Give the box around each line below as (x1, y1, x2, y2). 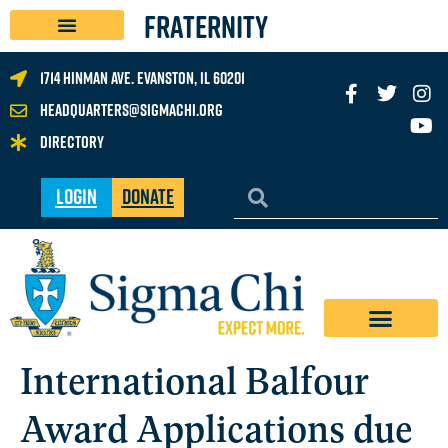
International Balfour (20, 354, 369, 403)
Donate (121, 183, 174, 209)
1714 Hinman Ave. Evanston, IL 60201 (40, 67, 246, 88)
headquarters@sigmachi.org (40, 99, 224, 120)
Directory (40, 131, 105, 152)
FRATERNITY (144, 7, 269, 45)
